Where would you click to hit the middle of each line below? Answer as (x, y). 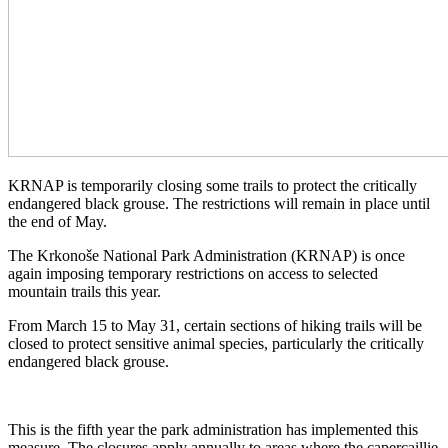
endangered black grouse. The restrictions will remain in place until (219, 203)
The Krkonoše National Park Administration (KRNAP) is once (206, 255)
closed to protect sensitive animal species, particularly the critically (216, 343)
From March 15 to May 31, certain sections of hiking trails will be (215, 325)
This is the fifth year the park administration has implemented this (213, 429)
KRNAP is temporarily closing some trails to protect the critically (212, 185)
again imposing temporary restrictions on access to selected (193, 273)
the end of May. (57, 221)
